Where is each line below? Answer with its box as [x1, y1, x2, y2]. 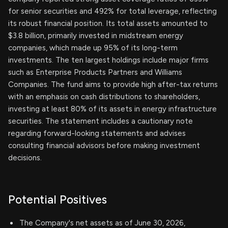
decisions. [8, 153, 42, 162]
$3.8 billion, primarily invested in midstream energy [8, 31, 183, 40]
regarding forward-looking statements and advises [8, 129, 186, 138]
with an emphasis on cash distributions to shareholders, [8, 92, 200, 101]
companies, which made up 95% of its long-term [8, 43, 178, 52]
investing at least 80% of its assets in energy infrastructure [8, 104, 217, 113]
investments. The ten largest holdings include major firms [8, 55, 209, 65]
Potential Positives [8, 192, 107, 207]
